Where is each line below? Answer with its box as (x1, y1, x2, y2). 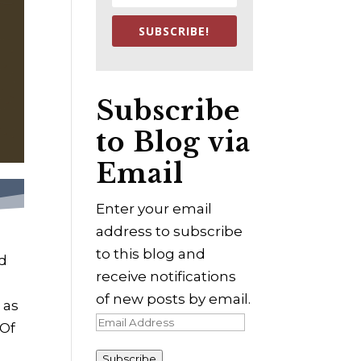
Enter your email (96, 201, 213, 218)
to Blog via (96, 126, 251, 160)
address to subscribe (96, 223, 243, 240)
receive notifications (96, 268, 237, 285)
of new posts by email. (96, 291, 251, 308)
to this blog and (96, 246, 206, 263)
